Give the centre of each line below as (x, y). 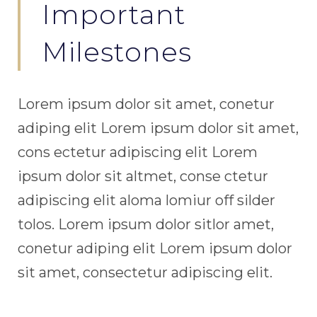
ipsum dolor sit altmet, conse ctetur (143, 176)
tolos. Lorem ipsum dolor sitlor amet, (146, 224)
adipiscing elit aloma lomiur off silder (146, 200)
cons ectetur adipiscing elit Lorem (138, 152)
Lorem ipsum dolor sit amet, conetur (146, 104)
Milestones (117, 52)
